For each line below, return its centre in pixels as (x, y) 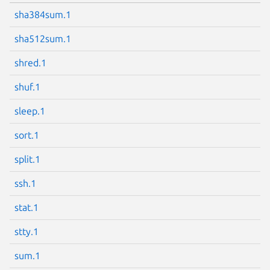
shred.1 (30, 62)
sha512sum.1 (43, 38)
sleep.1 (30, 111)
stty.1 (27, 231)
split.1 (27, 159)
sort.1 (27, 135)
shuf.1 (27, 86)
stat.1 (27, 207)
